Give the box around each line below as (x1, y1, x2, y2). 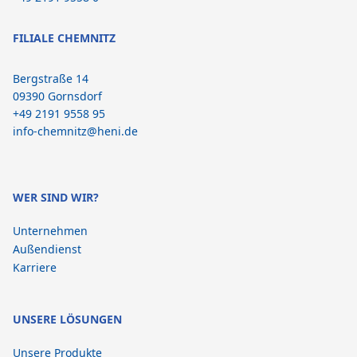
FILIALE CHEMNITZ (13, 30, 116, 45)
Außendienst (13, 241, 81, 257)
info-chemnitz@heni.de (13, 124, 138, 139)
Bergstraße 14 (13, 71, 88, 86)
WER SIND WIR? (13, 190, 99, 205)
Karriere (13, 260, 57, 275)
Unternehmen (13, 223, 88, 238)
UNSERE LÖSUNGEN (13, 312, 122, 327)
